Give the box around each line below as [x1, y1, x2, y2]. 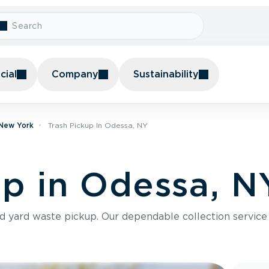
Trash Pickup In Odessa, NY [48, 121, 148, 130]
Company [52, 68, 98, 80]
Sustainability [133, 68, 199, 80]
